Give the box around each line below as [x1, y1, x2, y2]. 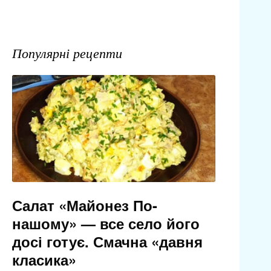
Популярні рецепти [11, 44, 122, 62]
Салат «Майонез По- [11, 195, 157, 216]
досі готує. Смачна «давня [11, 231, 203, 252]
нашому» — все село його [11, 213, 200, 234]
